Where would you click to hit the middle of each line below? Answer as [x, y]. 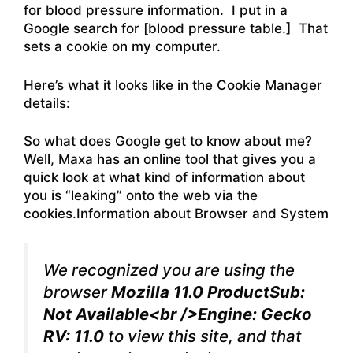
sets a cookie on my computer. [122, 47]
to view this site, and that [203, 336]
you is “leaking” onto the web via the [141, 196]
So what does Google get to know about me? [170, 141]
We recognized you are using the [169, 269]
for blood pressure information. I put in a [156, 11]
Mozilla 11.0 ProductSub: [208, 292]
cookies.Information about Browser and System [176, 214]
